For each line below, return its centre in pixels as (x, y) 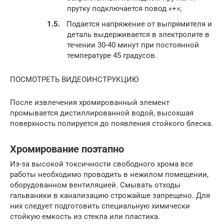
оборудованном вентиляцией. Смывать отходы (95, 185)
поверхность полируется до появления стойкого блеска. (111, 124)
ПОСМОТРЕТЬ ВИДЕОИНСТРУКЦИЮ (74, 80)
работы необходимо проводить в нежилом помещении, (109, 175)
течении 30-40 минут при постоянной (133, 45)
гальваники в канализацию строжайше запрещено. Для (110, 196)
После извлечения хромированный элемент (90, 103)
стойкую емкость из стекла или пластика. (85, 217)
